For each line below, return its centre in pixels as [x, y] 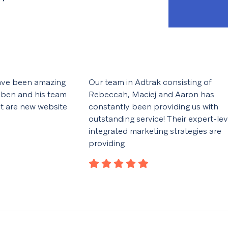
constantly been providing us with [154, 107]
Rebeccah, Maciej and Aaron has [152, 95]
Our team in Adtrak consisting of [150, 82]
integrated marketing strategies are [155, 131]
